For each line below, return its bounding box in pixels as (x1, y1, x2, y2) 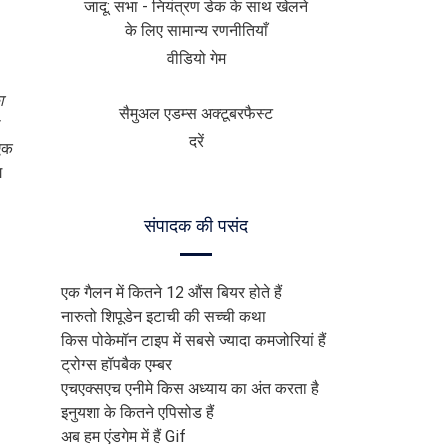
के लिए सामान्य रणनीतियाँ (124, 20, 268, 41)
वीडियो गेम (166, 48, 226, 69)
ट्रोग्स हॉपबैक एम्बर (61, 354, 172, 375)
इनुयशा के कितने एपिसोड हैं (61, 402, 214, 423)
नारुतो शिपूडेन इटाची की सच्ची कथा (61, 306, 266, 327)
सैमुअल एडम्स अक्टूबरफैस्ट (119, 103, 273, 124)
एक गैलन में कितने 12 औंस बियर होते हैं (61, 282, 282, 303)
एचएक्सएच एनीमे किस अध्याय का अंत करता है (61, 378, 319, 399)
